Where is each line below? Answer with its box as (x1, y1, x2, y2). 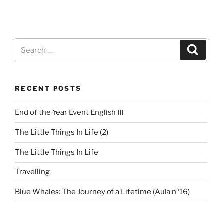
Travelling (15, 167, 50, 177)
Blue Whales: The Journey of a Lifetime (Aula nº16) (15, 187, 190, 197)
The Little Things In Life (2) (15, 128, 108, 137)
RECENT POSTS (15, 84, 82, 93)
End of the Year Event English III (15, 108, 123, 117)
